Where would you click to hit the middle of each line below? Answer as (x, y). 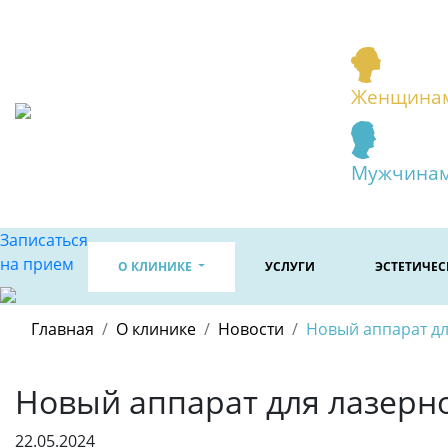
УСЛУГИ (290, 266)
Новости (251, 329)
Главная (62, 329)
